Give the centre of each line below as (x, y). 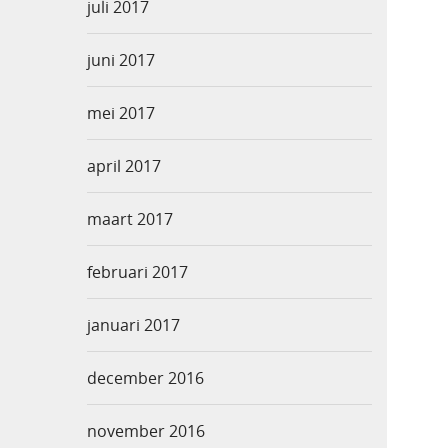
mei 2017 (121, 113)
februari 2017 (137, 272)
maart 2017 (130, 219)
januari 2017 (133, 325)
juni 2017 (121, 60)
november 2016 (146, 431)
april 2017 (124, 166)
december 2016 (145, 378)
